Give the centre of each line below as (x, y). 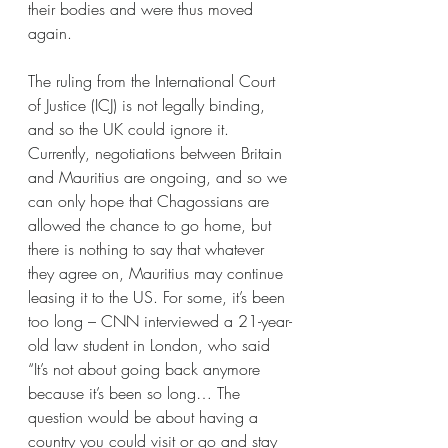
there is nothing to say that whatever (148, 249)
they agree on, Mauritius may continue (158, 273)
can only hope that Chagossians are (151, 201)
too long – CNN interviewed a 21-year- (160, 321)
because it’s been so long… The (136, 393)
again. (52, 33)
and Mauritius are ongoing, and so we (160, 177)
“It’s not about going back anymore (146, 369)
